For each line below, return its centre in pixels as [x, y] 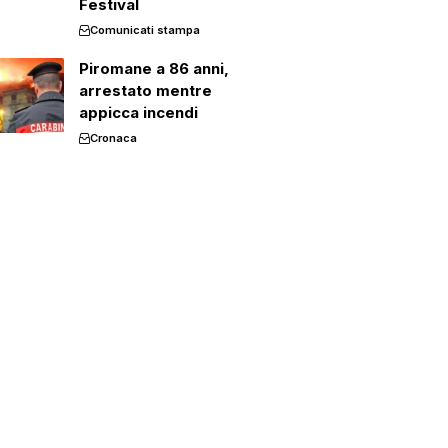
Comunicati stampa [144, 30]
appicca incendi [138, 112]
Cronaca [113, 138]
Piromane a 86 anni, [153, 68]
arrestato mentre [145, 90]
